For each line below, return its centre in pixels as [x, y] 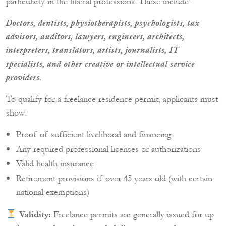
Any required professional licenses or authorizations [108, 149]
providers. [24, 77]
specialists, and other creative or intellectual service [101, 64]
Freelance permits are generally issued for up [132, 215]
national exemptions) [53, 192]
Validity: [35, 215]
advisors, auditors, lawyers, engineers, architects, [95, 37]
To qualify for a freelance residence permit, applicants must [112, 99]
